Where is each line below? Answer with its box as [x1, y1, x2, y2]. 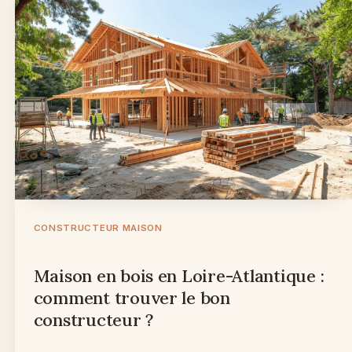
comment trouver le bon [33, 286, 230, 309]
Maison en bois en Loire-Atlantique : [33, 264, 324, 287]
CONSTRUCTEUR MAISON [33, 222, 163, 233]
